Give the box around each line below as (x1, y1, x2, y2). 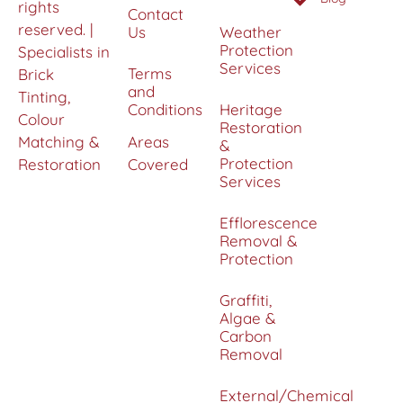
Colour (18, 110, 65, 130)
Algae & (219, 309, 276, 328)
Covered (128, 155, 188, 175)
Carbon (219, 327, 272, 346)
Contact (128, 4, 184, 24)
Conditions (128, 100, 202, 120)
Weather (219, 22, 282, 42)
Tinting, (18, 87, 70, 107)
